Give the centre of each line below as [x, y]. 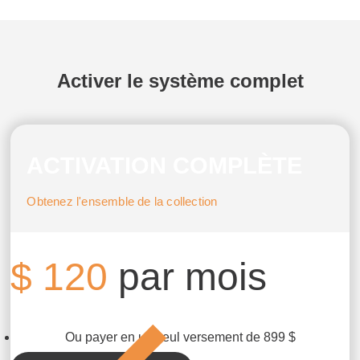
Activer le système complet [180, 80]
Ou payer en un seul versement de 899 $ [180, 337]
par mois [193, 277]
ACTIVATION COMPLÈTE [165, 166]
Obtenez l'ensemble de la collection [122, 202]
